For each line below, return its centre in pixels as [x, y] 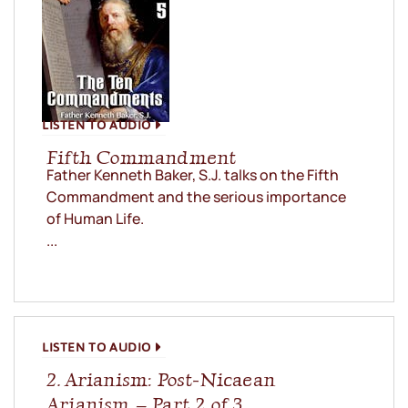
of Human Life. [95, 219]
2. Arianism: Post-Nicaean [161, 380]
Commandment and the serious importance [196, 197]
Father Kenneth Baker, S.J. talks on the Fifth [193, 175]
